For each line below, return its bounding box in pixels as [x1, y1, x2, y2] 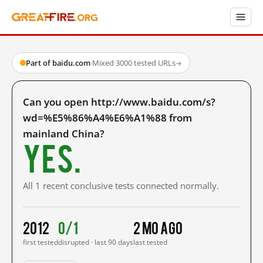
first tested [23, 237, 58, 247]
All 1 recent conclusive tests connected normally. [23, 180, 219, 191]
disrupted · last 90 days [58, 237, 133, 247]
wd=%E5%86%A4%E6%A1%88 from [23, 111, 192, 124]
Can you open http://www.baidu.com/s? [23, 95, 215, 109]
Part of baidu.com [26, 58, 90, 68]
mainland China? [23, 127, 104, 140]
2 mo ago [133, 218, 183, 236]
